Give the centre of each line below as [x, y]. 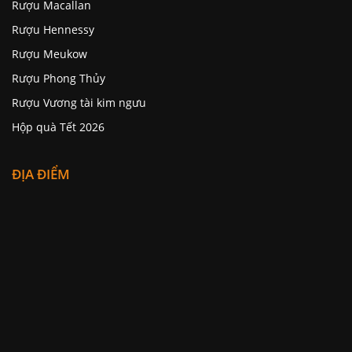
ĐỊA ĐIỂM [41, 174]
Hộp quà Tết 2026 [58, 127]
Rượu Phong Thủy [59, 79]
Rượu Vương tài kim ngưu [79, 103]
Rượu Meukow [49, 54]
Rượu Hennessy [53, 30]
